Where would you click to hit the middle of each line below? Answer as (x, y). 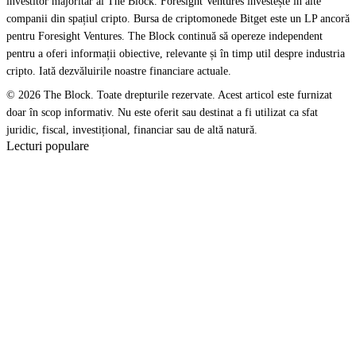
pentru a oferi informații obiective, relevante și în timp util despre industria (176, 54)
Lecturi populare (48, 146)
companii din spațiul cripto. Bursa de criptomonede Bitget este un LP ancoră (178, 19)
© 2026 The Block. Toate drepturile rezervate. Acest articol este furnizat (169, 95)
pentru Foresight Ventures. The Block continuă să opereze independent (164, 36)
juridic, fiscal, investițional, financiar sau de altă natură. (132, 130)
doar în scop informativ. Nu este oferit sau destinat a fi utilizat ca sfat (162, 112)
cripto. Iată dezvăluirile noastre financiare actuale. (119, 71)
